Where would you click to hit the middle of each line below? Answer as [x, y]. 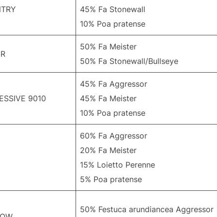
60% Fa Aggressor [114, 136]
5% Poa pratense [111, 179]
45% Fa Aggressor [114, 84]
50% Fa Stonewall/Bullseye [129, 61]
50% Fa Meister [108, 47]
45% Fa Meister [108, 99]
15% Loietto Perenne [117, 165]
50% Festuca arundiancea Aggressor [147, 209]
